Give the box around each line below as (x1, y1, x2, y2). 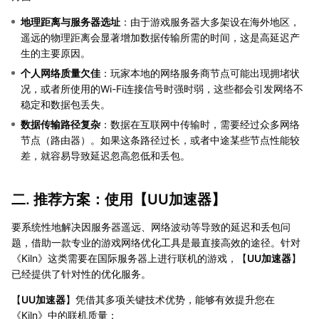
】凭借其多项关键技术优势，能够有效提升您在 (66, 293, 275, 305)
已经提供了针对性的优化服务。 (11, 267, 151, 280)
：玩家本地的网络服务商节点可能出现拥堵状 (100, 66, 300, 79)
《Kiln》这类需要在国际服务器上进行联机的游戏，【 (11, 251, 247, 264)
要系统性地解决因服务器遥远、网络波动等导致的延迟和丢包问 (11, 220, 291, 233)
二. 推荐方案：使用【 (11, 190, 147, 208)
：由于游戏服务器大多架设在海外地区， (120, 15, 300, 28)
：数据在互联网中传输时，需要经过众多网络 (100, 117, 300, 130)
